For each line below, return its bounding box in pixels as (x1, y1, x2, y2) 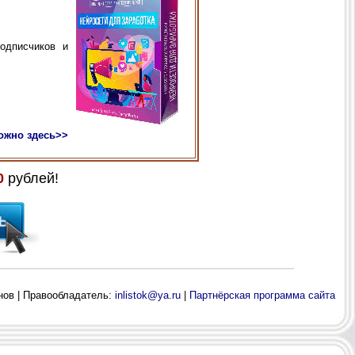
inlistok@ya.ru (115, 289, 181, 302)
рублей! (4, 170, 59, 187)
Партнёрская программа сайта (189, 289, 335, 302)
